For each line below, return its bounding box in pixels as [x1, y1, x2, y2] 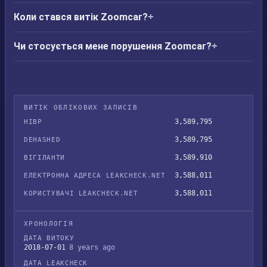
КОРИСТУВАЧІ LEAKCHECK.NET [24, 190, 138, 197]
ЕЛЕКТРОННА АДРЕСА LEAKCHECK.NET [24, 172, 166, 179]
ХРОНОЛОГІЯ [24, 220, 74, 228]
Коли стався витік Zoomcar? [14, 11, 148, 23]
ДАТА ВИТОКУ [24, 234, 74, 242]
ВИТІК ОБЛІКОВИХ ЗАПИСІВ [24, 104, 138, 111]
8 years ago [69, 243, 115, 252]
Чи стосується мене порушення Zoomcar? [14, 41, 212, 52]
